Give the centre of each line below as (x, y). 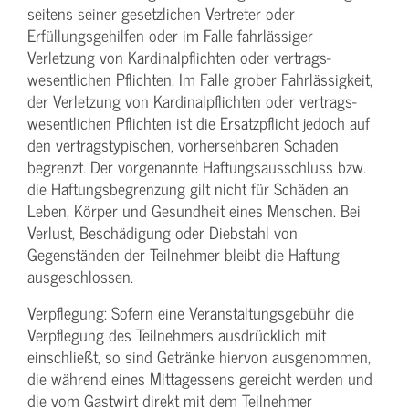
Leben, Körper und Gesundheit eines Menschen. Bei (194, 211)
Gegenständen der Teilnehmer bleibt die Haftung (184, 255)
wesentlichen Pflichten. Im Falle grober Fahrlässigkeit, (200, 79)
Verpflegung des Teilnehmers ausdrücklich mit (177, 335)
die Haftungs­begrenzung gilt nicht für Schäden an (188, 189)
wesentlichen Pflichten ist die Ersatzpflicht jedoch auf (199, 123)
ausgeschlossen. (80, 277)
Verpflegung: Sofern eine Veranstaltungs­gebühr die (191, 313)
